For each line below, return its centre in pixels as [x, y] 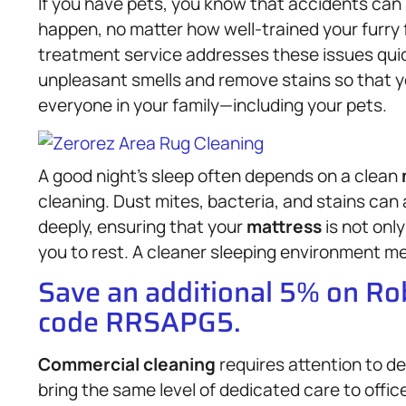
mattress [284, 226]
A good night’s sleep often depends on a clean [220, 175]
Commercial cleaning [127, 365]
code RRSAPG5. [140, 322]
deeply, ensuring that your [142, 226]
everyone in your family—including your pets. [213, 105]
